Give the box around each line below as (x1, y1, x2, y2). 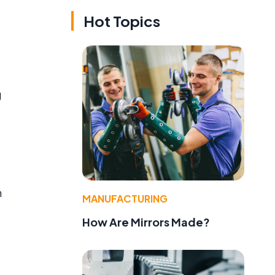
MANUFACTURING (82, 192, 168, 206)
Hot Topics (83, 12, 160, 31)
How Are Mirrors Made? (82, 215, 210, 230)
